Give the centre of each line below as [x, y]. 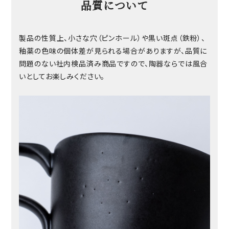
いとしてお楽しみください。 [62, 76]
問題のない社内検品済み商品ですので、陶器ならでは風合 [113, 64]
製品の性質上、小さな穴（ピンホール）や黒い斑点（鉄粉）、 [112, 38]
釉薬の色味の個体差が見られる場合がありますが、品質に [113, 51]
